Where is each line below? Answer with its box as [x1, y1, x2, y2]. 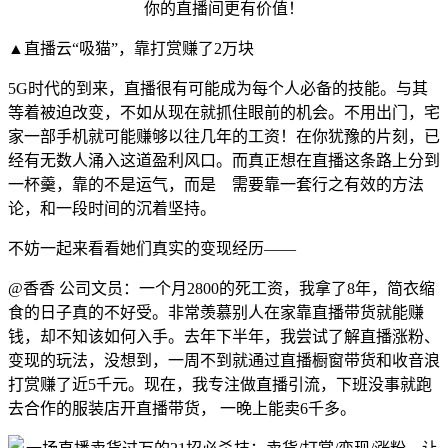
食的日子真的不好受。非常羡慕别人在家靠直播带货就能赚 [8, 303, 424, 321]
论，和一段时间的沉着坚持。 [8, 199, 216, 217]
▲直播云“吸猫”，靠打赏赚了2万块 [8, 39, 254, 57]
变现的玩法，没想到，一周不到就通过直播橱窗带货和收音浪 [8, 351, 440, 369]
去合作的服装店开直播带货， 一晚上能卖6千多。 [8, 399, 356, 417]
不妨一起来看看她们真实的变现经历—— [8, 239, 296, 257]
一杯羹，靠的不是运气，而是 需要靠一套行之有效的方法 [8, 175, 424, 193]
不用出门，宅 [344, 103, 440, 121]
